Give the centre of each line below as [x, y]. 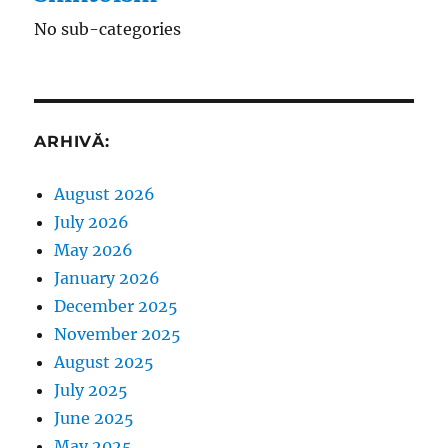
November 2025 [118, 333]
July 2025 [91, 389]
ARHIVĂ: [72, 141]
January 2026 [107, 277]
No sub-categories [108, 28]
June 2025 [94, 417]
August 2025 [104, 361]
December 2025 [116, 305]
